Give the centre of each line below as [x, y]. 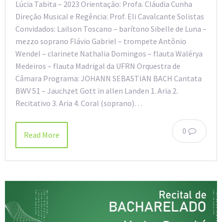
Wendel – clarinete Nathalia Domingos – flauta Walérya [109, 53]
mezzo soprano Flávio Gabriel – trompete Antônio [101, 41]
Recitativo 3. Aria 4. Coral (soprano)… [79, 103]
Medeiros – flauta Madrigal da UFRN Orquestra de [98, 66]
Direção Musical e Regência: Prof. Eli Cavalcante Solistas [110, 16]
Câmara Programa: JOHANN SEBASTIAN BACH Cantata [109, 78]
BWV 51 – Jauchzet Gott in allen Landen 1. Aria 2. [97, 90]
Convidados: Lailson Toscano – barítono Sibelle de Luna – [111, 28]
